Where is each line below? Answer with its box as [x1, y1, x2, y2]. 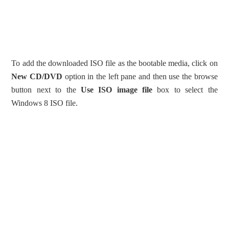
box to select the [152, 85, 218, 95]
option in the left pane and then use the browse [62, 72, 218, 81]
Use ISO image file [80, 85, 153, 95]
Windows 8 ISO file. [11, 99, 78, 108]
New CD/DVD [11, 72, 63, 81]
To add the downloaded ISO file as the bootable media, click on [11, 59, 218, 68]
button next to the [11, 85, 81, 95]
